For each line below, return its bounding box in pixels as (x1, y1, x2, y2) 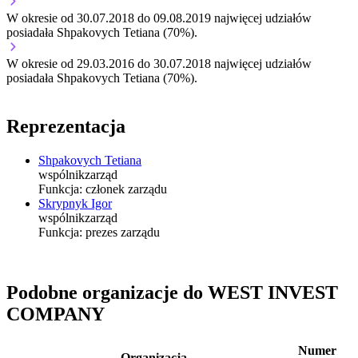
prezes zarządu (82, 225, 160, 239)
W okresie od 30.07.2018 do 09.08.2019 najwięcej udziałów (6, 10, 312, 25)
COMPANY (6, 304, 105, 325)
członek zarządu (82, 181, 167, 196)
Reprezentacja (6, 115, 125, 137)
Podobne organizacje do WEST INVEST (6, 282, 338, 304)
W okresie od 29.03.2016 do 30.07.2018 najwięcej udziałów (6, 56, 312, 70)
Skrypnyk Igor (38, 196, 112, 210)
